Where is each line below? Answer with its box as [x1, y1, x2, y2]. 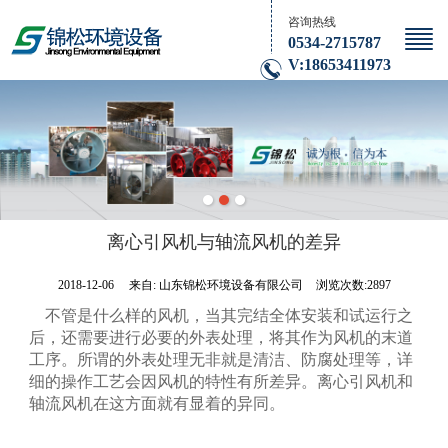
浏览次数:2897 [315, 278, 391, 292]
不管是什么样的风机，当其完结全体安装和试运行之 [29, 307, 414, 324]
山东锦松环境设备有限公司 [158, 278, 306, 292]
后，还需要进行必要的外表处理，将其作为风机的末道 [29, 329, 414, 346]
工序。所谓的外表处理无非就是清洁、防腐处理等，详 [29, 351, 414, 368]
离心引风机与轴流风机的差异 [107, 232, 342, 252]
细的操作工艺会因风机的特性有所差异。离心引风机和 [29, 373, 414, 390]
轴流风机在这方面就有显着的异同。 [29, 395, 286, 412]
